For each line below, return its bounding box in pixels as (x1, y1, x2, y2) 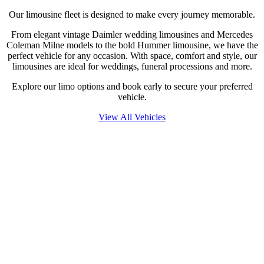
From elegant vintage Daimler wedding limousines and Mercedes (11, 29, 253, 39)
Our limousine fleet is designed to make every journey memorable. (9, 9, 255, 19)
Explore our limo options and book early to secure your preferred (11, 81, 253, 91)
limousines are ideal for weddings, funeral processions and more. (12, 61, 252, 71)
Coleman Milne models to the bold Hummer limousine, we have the (6, 40, 258, 50)
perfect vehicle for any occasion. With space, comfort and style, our (7, 51, 257, 61)
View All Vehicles (98, 112, 166, 122)
